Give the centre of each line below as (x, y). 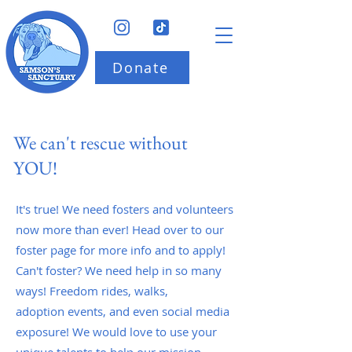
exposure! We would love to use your (116, 332)
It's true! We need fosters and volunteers (125, 209)
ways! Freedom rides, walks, (92, 291)
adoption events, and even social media (123, 311)
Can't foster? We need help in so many (119, 270)
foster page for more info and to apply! (121, 250)
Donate (141, 68)
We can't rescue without (101, 143)
